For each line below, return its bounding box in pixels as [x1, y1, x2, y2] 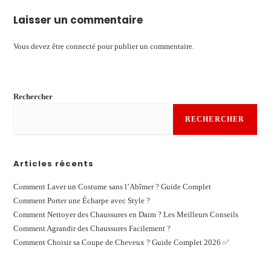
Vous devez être [13, 41, 67, 51]
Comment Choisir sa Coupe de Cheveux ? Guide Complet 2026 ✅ [13, 237, 230, 247]
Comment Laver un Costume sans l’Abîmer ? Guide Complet [13, 181, 212, 191]
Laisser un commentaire [13, 12, 143, 27]
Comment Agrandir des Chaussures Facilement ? [13, 223, 171, 233]
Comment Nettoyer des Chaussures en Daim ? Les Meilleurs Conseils [13, 209, 239, 219]
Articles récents [13, 157, 94, 169]
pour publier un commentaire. [96, 41, 195, 51]
